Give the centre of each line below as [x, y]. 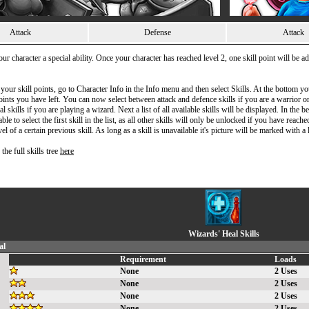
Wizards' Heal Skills [223, 234]
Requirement [143, 259]
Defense [157, 32]
